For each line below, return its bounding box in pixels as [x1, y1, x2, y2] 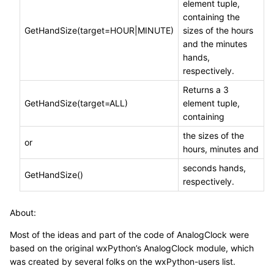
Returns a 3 [183, 84, 229, 95]
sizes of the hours [183, 25, 253, 36]
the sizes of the [183, 130, 244, 141]
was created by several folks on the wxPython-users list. [10, 256, 235, 267]
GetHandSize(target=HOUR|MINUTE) [24, 25, 174, 36]
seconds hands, [183, 163, 246, 174]
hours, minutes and [183, 144, 259, 155]
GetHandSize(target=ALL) [24, 98, 128, 109]
